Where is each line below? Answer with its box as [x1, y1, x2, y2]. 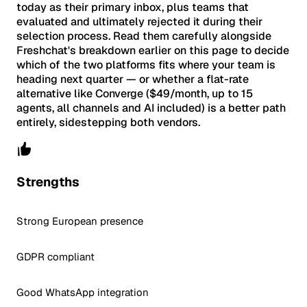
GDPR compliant [16, 249, 95, 263]
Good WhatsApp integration [16, 285, 149, 299]
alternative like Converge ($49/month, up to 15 [16, 86, 253, 101]
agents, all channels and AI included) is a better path [16, 101, 286, 116]
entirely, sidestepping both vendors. [16, 115, 200, 130]
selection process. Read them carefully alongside [16, 29, 271, 44]
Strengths [16, 173, 79, 191]
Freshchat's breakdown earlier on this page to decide [16, 43, 289, 58]
